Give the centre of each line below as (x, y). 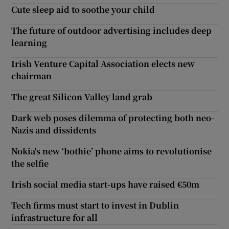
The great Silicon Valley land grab (82, 97)
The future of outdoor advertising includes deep (112, 30)
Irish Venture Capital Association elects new (103, 63)
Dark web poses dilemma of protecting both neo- (113, 118)
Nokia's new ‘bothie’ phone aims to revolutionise (112, 151)
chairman (32, 76)
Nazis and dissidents (54, 130)
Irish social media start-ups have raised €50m (106, 184)
